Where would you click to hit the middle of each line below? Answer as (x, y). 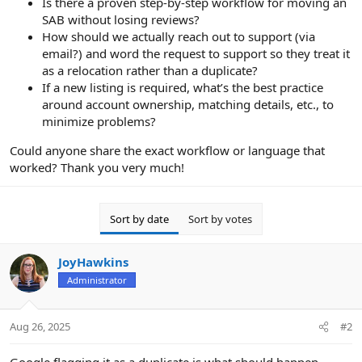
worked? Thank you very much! (97, 168)
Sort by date (139, 219)
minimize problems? (99, 122)
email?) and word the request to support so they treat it (196, 54)
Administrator (97, 280)
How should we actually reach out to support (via (179, 37)
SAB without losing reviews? (121, 20)
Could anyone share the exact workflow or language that (167, 151)
